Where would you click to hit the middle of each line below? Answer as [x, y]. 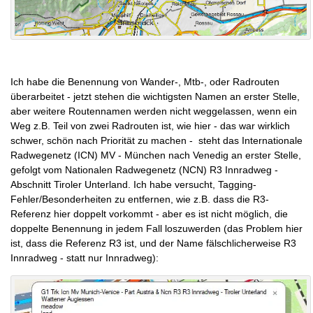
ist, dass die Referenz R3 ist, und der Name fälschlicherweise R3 [153, 243]
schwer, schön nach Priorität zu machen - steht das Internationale [156, 140]
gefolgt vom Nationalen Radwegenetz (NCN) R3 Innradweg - [144, 169]
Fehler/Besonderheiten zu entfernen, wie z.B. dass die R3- [140, 199]
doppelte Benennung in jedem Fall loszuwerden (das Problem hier [156, 228]
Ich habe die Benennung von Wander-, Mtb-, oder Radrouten [145, 81]
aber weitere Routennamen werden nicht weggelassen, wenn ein [154, 111]
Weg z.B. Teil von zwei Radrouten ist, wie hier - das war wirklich [150, 125]
